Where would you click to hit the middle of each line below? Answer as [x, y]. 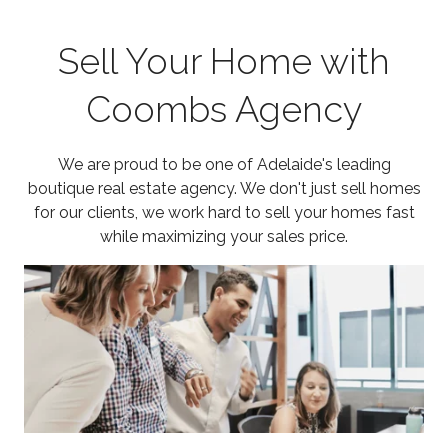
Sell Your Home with [224, 61]
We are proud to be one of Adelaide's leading [224, 164]
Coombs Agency [224, 109]
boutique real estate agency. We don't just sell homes [224, 188]
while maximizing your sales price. [224, 236]
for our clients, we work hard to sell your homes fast [224, 212]
